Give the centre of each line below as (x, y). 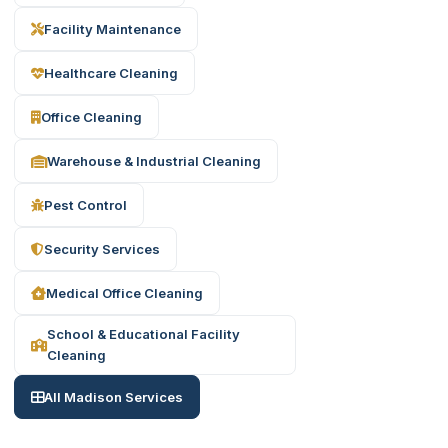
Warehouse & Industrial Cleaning (154, 160)
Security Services (102, 248)
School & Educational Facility (143, 334)
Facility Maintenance (112, 28)
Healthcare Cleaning (111, 72)
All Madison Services (113, 396)
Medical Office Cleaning (124, 292)
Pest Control (85, 204)
